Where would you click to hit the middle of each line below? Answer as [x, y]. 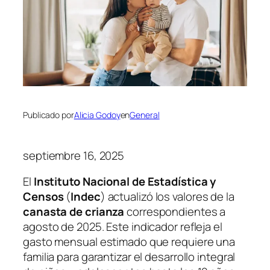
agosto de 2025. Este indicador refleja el [123, 227]
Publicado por [49, 115]
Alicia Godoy [97, 115]
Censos [43, 196]
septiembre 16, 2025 [74, 155]
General [145, 115]
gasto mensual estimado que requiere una [129, 242]
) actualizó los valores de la [167, 196]
